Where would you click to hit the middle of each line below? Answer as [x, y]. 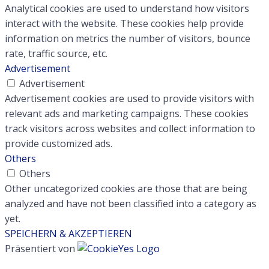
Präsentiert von [41, 249]
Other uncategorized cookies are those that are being [126, 189]
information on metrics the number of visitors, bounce [128, 39]
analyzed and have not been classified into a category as [131, 204]
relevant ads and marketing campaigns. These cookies [127, 114]
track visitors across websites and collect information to [130, 129]
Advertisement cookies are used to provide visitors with [129, 99]
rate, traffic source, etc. [56, 54]
